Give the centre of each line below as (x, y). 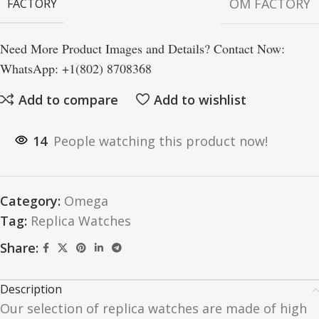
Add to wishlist (200, 99)
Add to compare (68, 99)
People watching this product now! (161, 141)
